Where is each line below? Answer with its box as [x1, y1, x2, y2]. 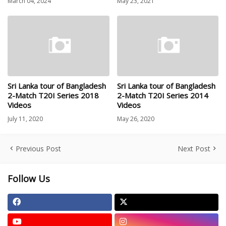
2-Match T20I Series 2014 [117, 90, 208, 101]
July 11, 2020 [8, 114, 43, 123]
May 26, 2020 [117, 114, 154, 123]
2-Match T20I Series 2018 [8, 90, 99, 101]
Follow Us [8, 172, 50, 185]
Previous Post [16, 143, 61, 153]
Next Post [178, 143, 210, 153]
